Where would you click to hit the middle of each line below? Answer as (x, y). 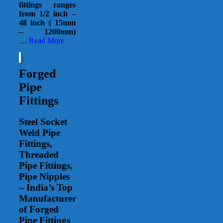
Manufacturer (48, 199)
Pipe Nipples (44, 177)
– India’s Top (46, 188)
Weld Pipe (40, 133)
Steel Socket (43, 122)
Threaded (39, 155)
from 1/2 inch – (48, 13)
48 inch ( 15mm (48, 22)
